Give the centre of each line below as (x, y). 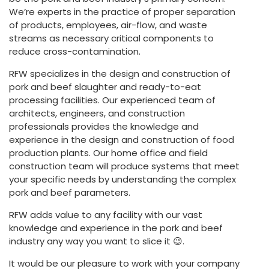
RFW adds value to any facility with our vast (106, 215)
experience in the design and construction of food (122, 140)
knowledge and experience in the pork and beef (116, 228)
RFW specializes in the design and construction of (120, 74)
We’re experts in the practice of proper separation (122, 12)
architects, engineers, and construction (97, 113)
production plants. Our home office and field (108, 153)
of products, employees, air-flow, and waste (108, 25)
